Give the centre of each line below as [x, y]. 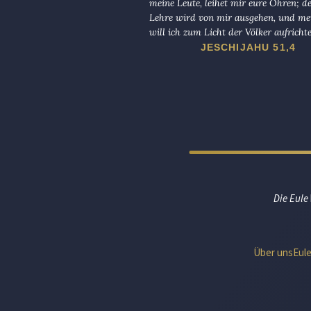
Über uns [273, 253]
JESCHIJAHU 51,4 [248, 48]
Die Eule [291, 199]
